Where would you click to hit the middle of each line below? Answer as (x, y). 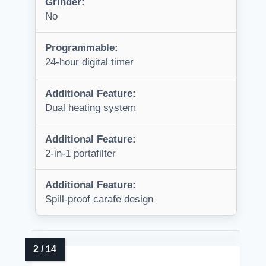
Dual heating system (91, 107)
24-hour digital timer (89, 62)
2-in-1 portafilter (80, 153)
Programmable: (82, 47)
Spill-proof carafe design (99, 199)
